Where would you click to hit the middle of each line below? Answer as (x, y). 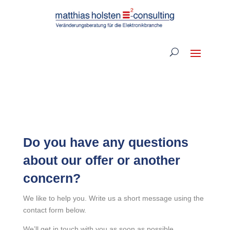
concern (48, 178)
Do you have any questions (106, 142)
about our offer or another (101, 160)
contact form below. (54, 210)
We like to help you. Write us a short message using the (113, 198)
